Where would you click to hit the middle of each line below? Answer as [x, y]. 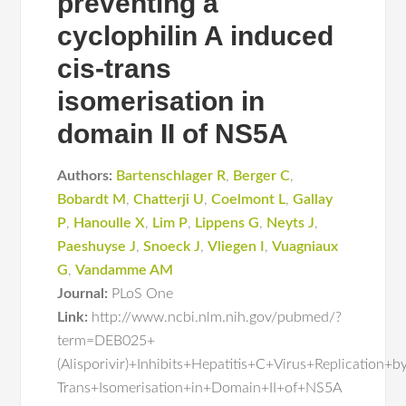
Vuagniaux [305, 246]
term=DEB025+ [106, 341]
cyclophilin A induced [196, 36]
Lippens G [227, 223]
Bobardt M [92, 199]
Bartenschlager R [171, 176]
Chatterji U [169, 199]
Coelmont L [249, 199]
